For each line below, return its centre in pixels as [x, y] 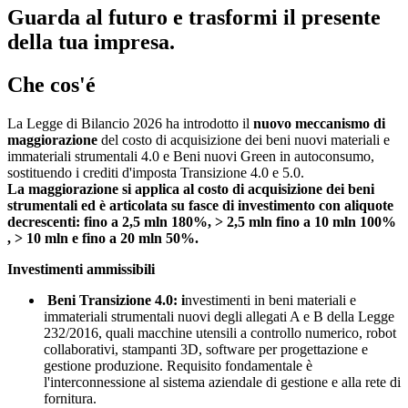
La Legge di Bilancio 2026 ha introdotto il [130, 123]
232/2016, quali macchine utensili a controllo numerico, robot [220, 332]
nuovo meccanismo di [319, 123]
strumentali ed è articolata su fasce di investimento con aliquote [200, 205]
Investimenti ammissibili [83, 269]
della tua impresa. [91, 41]
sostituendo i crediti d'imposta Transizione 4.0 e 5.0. [156, 172]
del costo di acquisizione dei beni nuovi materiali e [244, 139]
